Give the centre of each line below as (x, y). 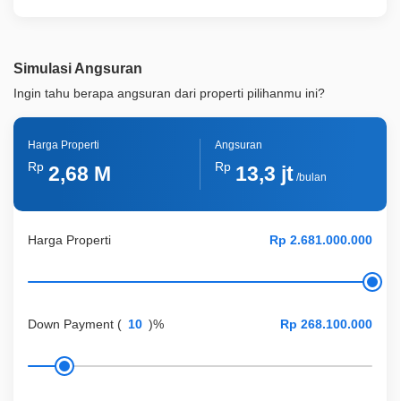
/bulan (310, 178)
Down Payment (71, 324)
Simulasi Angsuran (78, 69)
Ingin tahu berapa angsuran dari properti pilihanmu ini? (169, 94)
